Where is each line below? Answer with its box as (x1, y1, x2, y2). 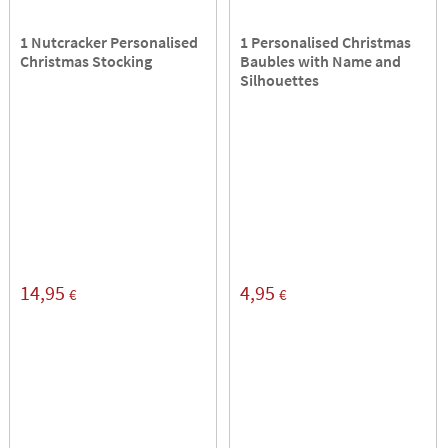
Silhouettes (240, 70, 320, 91)
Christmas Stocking (20, 51, 153, 72)
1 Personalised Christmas (240, 32, 412, 53)
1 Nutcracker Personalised (20, 32, 199, 53)
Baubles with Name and (240, 51, 402, 72)
